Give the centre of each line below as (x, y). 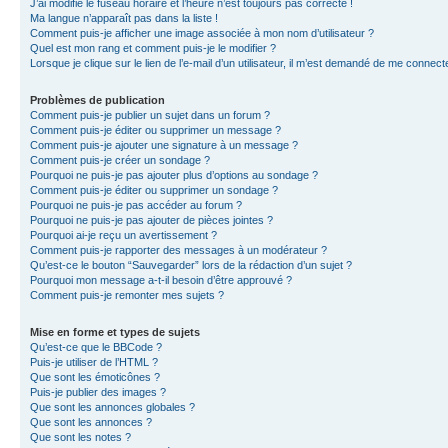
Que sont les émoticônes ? (95, 377)
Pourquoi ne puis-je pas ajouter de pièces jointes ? (151, 220)
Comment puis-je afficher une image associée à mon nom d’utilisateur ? (202, 33)
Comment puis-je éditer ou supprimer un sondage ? (154, 190)
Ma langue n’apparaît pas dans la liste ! (124, 18)
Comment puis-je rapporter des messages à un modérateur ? (178, 250)
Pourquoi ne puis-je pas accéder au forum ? (136, 205)
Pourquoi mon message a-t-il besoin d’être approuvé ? (161, 280)
